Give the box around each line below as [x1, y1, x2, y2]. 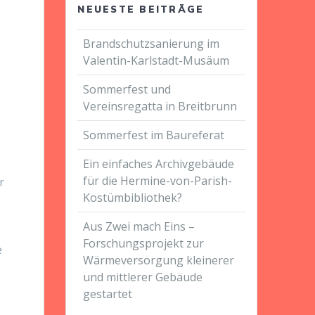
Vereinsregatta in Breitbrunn [83, 98, 238, 114]
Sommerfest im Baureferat [83, 127, 225, 143]
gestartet [83, 285, 133, 302]
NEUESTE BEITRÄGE [77, 3, 205, 15]
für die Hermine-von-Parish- [83, 172, 233, 188]
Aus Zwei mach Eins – [83, 218, 195, 234]
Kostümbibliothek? [83, 189, 183, 205]
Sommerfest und [83, 81, 172, 97]
